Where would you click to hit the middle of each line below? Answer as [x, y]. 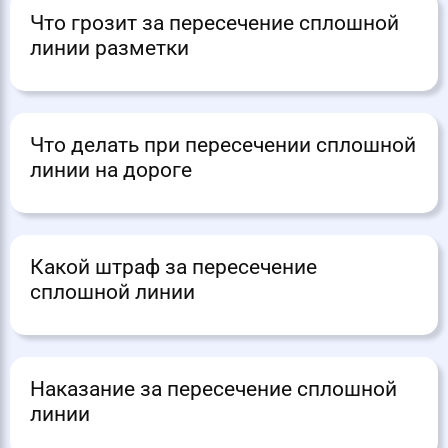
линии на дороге [111, 170]
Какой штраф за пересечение [173, 267]
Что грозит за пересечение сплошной [214, 23]
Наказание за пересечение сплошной [213, 389]
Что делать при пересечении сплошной [223, 145]
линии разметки [109, 48]
